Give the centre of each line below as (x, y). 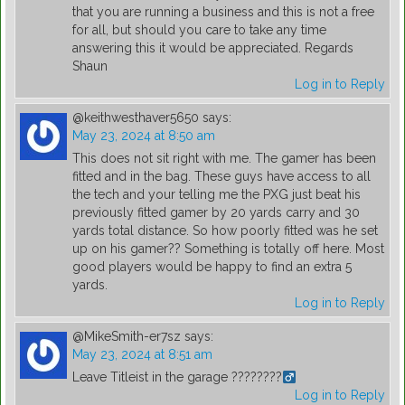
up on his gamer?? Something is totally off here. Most (228, 249)
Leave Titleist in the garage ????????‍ (177, 377)
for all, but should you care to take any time (199, 30)
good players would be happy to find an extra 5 (212, 267)
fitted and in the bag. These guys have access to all (221, 177)
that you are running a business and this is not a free (223, 12)
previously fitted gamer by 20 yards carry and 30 (216, 213)
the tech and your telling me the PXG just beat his (217, 195)
